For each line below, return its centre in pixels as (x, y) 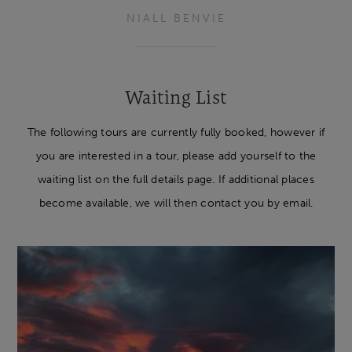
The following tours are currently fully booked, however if (176, 132)
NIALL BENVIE (176, 18)
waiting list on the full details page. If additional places (176, 179)
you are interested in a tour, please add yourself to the (176, 155)
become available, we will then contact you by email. (176, 202)
